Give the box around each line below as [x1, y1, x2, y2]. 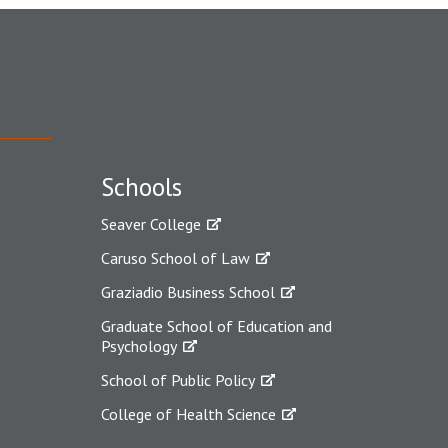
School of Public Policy [101, 370, 255, 390]
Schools [101, 171, 182, 203]
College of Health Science [101, 404, 276, 424]
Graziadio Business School [101, 282, 275, 302]
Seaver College [101, 214, 201, 234]
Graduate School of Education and [101, 316, 332, 336]
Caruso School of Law [101, 248, 250, 268]
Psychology [101, 336, 177, 356]
